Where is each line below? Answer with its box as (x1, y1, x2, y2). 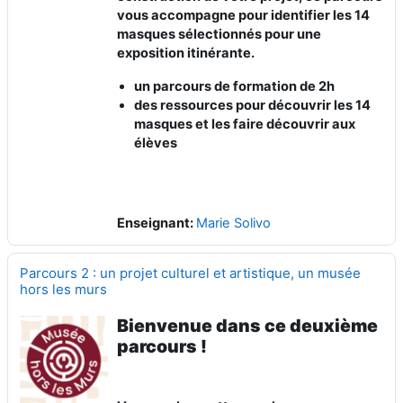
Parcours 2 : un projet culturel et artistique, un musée (20, 264, 361, 282)
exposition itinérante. (117, 45, 255, 61)
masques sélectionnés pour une (117, 26, 322, 42)
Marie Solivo (196, 215, 272, 231)
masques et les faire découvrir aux (134, 116, 356, 132)
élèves (134, 135, 178, 151)
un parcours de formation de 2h (134, 78, 336, 94)
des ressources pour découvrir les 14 (134, 97, 372, 113)
